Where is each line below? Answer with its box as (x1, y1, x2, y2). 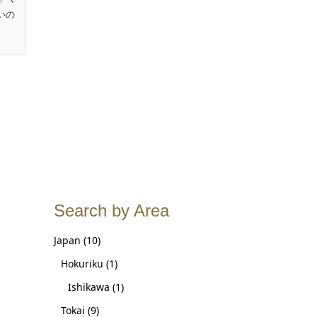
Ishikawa (68, 280, 110, 294)
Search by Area (54, 201, 169, 220)
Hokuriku (61, 257, 103, 270)
